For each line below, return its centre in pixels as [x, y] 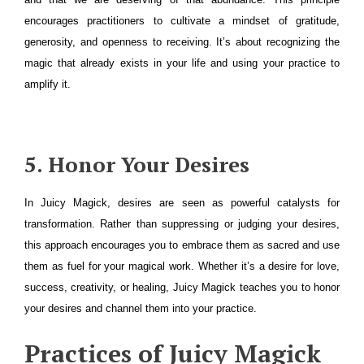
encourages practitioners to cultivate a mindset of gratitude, [182, 21]
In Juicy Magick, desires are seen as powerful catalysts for [182, 203]
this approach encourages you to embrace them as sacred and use [182, 245]
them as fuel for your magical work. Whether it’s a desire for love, [182, 266]
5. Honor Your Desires [137, 164]
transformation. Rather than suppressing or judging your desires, [182, 224]
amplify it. [48, 84]
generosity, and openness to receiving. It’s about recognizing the [182, 42]
